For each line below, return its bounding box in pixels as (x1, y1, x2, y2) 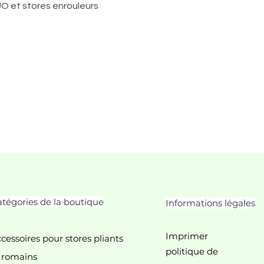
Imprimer (165, 230, 208, 242)
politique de (165, 246, 220, 257)
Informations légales (165, 197, 255, 209)
